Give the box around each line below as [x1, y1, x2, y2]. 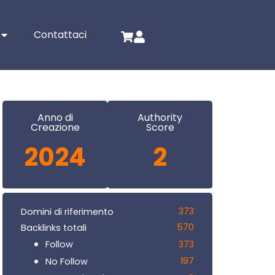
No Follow [45, 255, 88, 268]
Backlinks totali [21, 221, 87, 234]
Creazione [30, 120, 80, 135]
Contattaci [34, 28, 87, 42]
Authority [137, 110, 182, 125]
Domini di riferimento [21, 205, 114, 218]
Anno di [37, 110, 73, 125]
